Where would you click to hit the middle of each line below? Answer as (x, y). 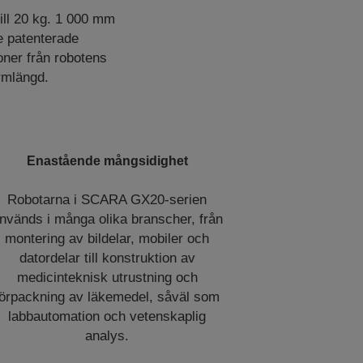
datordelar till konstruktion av (107, 258)
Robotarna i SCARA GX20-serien (107, 200)
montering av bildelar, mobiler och (107, 239)
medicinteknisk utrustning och (107, 278)
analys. (107, 336)
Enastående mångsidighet (107, 161)
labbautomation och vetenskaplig (107, 316)
